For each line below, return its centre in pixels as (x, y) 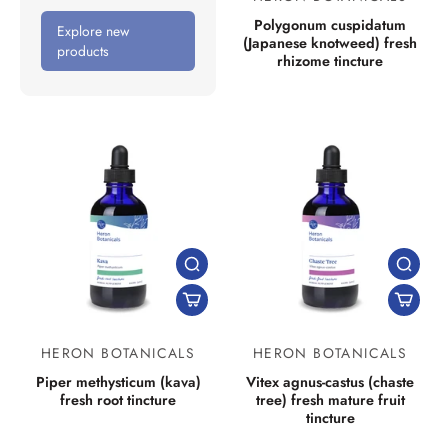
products (83, 51)
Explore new (93, 31)
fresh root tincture (118, 400)
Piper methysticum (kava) (118, 382)
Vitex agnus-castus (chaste (330, 382)
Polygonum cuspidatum (330, 25)
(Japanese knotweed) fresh (330, 43)
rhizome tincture (330, 61)
